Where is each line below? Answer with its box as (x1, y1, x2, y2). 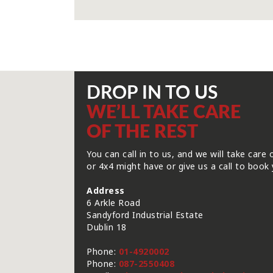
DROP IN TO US (87, 84, 218, 102)
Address (87, 185, 125, 196)
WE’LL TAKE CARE (87, 104, 241, 122)
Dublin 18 (87, 221, 127, 233)
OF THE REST (87, 123, 198, 141)
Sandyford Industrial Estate (87, 209, 204, 221)
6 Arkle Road (87, 197, 140, 208)
